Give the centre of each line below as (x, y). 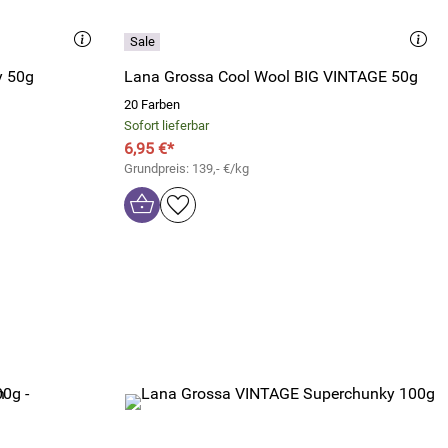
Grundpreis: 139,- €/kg (186, 168)
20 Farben (152, 104)
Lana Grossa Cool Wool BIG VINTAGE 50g (271, 76)
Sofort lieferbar (166, 125)
